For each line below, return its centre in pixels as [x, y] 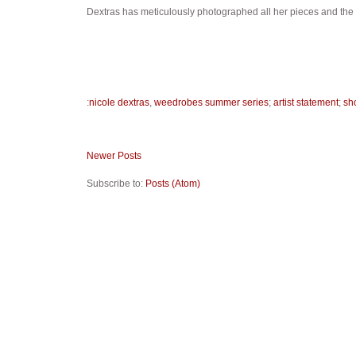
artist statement [306, 102]
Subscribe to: [116, 183]
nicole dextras [119, 102]
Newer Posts [114, 156]
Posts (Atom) [172, 183]
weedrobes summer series [211, 102]
